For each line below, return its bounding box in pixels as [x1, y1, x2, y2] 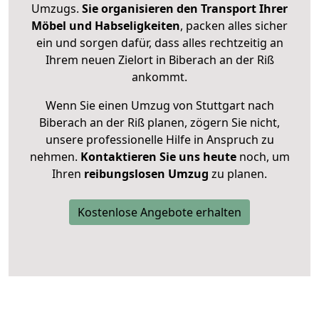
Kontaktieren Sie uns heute [80, 149, 236, 165]
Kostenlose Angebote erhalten [78, 204, 241, 221]
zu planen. [209, 166, 267, 182]
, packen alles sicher [180, 18, 288, 34]
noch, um [236, 149, 290, 165]
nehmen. [29, 149, 80, 165]
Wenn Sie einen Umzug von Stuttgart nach [45, 98, 274, 114]
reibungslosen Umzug [84, 166, 209, 182]
